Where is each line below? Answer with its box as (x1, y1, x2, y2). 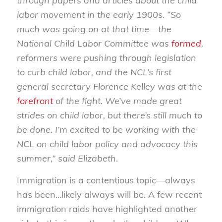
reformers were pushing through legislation (16, 52, 196, 63)
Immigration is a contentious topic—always (16, 174, 195, 186)
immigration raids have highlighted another (16, 203, 197, 215)
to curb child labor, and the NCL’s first (16, 66, 171, 78)
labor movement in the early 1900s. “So (16, 8, 181, 20)
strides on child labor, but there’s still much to (16, 109, 202, 121)
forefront (16, 95, 53, 107)
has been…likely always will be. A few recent (16, 188, 202, 200)
